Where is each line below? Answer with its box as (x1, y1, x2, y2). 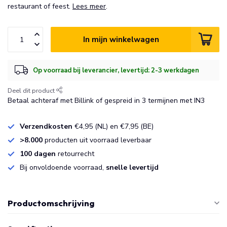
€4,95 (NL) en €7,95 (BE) (72, 122, 154, 131)
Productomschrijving (8, 198, 95, 208)
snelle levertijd (106, 163, 159, 172)
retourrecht (58, 149, 94, 159)
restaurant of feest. (8, 2, 72, 11)
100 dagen (20, 149, 58, 159)
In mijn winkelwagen (83, 34, 159, 45)
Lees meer (72, 2, 106, 11)
